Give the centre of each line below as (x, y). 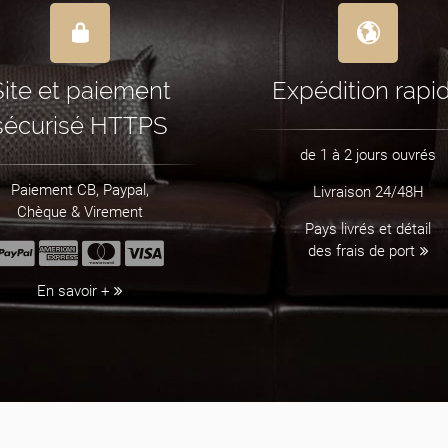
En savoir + (73, 291)
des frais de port (361, 251)
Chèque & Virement (80, 212)
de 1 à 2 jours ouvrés (368, 155)
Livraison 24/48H (368, 192)
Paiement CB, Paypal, (80, 190)
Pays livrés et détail (368, 229)
